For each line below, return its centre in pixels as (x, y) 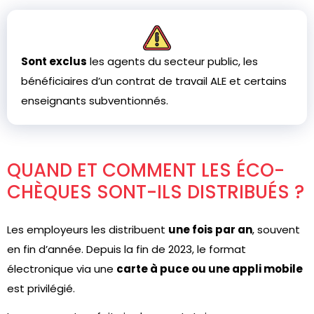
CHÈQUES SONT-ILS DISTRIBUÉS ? (156, 192)
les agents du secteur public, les (172, 61)
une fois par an (210, 230)
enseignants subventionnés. (95, 101)
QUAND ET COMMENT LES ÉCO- (146, 170)
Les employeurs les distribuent (88, 230)
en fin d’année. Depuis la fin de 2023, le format (127, 249)
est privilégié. (41, 288)
